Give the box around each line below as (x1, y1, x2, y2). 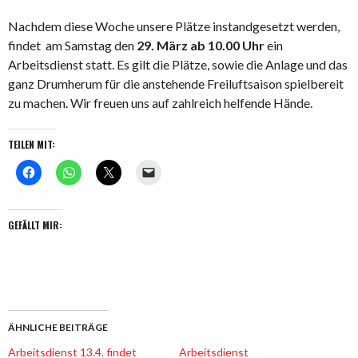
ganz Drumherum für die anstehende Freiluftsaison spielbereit (8, 75, 344, 91)
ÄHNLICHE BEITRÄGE (8, 320, 108, 333)
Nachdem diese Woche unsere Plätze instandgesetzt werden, (8, 18, 340, 34)
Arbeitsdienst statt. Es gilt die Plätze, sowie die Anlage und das (8, 56, 348, 72)
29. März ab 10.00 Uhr (137, 37, 267, 53)
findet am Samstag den (8, 37, 137, 53)
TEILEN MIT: (8, 137, 55, 151)
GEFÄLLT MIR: (8, 217, 62, 232)
